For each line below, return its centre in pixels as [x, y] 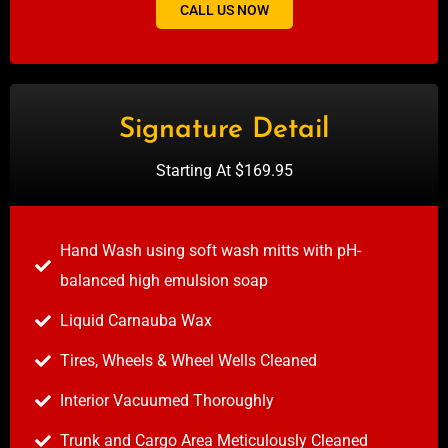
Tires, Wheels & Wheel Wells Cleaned [188, 361]
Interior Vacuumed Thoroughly [167, 401]
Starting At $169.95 [224, 171]
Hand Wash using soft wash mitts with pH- [210, 251]
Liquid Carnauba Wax [136, 321]
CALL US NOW [224, 10]
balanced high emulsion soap [164, 281]
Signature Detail [224, 130]
